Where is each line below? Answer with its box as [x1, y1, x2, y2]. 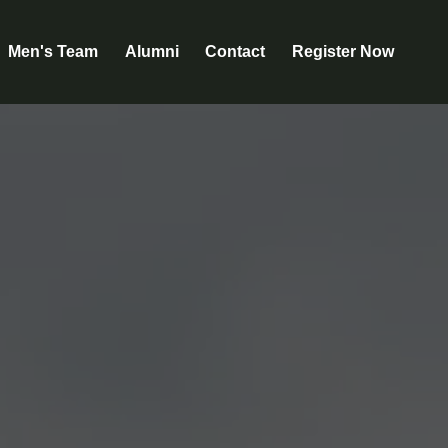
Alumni [124, 42, 179, 60]
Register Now [292, 42, 395, 60]
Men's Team [7, 42, 98, 60]
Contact [205, 42, 266, 60]
